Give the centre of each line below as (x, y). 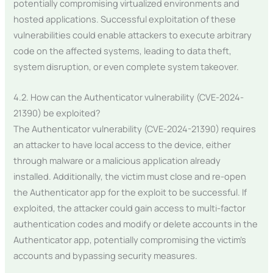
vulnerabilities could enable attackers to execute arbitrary (133, 35)
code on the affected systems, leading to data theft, (123, 51)
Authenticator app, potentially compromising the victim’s (130, 239)
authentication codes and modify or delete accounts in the (136, 223)
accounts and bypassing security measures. (106, 255)
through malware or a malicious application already (117, 160)
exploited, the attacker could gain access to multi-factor (130, 207)
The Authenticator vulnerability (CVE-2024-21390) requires (135, 128)
